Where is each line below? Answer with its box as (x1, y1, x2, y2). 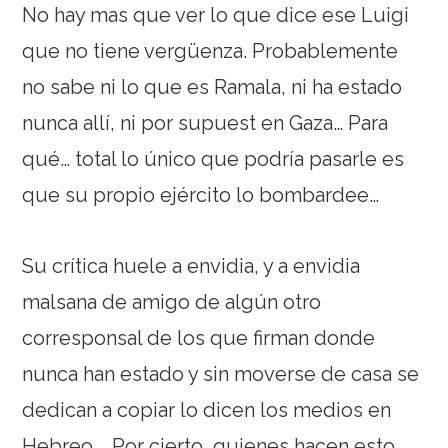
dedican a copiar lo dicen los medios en (22, 398, 392, 423)
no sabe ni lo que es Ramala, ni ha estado (22, 75, 403, 100)
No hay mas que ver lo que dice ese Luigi (22, 3, 410, 28)
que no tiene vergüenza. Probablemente (22, 39, 399, 64)
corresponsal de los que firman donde (22, 326, 376, 351)
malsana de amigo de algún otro (22, 290, 322, 315)
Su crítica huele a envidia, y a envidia (22, 254, 361, 279)
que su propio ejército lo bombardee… (22, 183, 380, 208)
